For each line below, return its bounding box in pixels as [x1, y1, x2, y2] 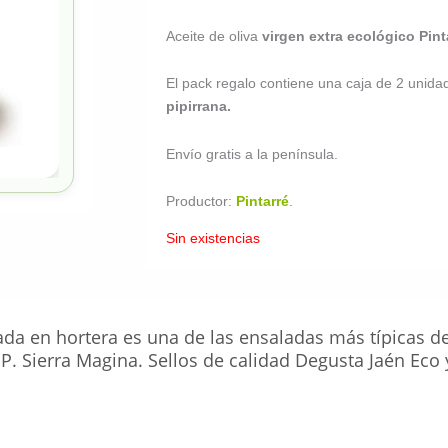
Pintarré [235, 193, 289, 210]
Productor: [165, 193, 232, 210]
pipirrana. [165, 98, 231, 115]
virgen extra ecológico [261, 27, 415, 44]
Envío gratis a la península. [165, 145, 338, 162]
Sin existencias [165, 230, 260, 247]
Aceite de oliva [165, 27, 262, 44]
